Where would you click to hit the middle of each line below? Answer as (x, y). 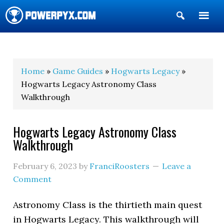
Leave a (177, 166)
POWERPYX (33, 44)
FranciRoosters (120, 166)
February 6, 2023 (45, 166)
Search (201, 32)
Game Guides (78, 71)
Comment (32, 179)
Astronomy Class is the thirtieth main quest (108, 205)
